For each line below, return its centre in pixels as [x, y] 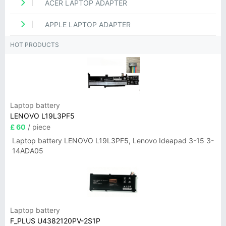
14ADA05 [28, 151]
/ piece [38, 127]
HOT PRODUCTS [35, 45]
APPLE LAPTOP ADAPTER [87, 24]
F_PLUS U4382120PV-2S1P [55, 221]
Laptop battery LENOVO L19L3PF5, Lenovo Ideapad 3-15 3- [113, 140]
